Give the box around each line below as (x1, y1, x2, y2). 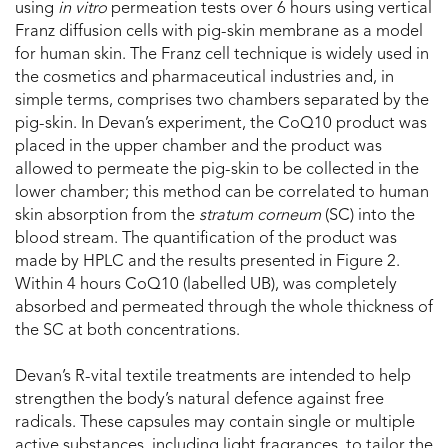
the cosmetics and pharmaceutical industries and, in (15, 70, 394, 87)
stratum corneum (199, 208, 321, 225)
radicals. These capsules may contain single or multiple (15, 415, 415, 432)
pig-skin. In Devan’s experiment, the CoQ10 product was (15, 116, 427, 133)
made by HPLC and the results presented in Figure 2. (15, 254, 400, 271)
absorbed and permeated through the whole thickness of (15, 300, 433, 317)
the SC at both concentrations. (15, 323, 240, 340)
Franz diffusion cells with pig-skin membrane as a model (15, 24, 423, 41)
